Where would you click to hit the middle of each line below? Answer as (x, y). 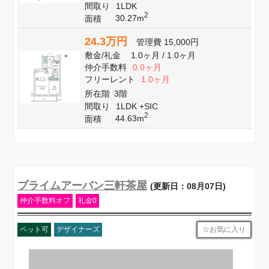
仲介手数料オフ (45, 200)
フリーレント (110, 79)
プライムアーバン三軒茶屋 (82, 185)
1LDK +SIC (137, 106)
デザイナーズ (78, 229)
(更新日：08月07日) (188, 186)
